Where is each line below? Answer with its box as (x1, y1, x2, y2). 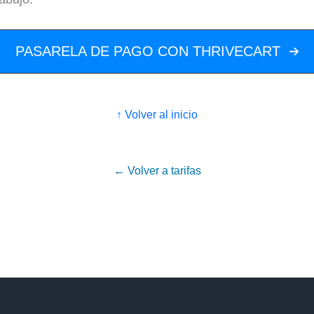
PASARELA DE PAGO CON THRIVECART (15, 43, 280, 60)
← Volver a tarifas (113, 165, 201, 177)
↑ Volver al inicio (116, 109, 198, 121)
